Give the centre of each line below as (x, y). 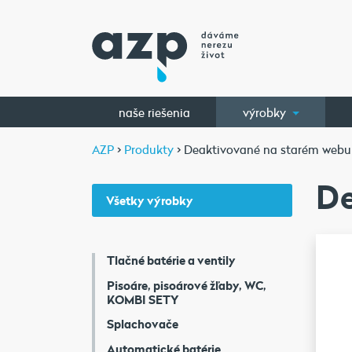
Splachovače (143, 324)
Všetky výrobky (149, 200)
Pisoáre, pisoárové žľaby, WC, (187, 285)
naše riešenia (154, 112)
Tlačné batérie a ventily (171, 260)
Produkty (149, 149)
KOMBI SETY (143, 299)
